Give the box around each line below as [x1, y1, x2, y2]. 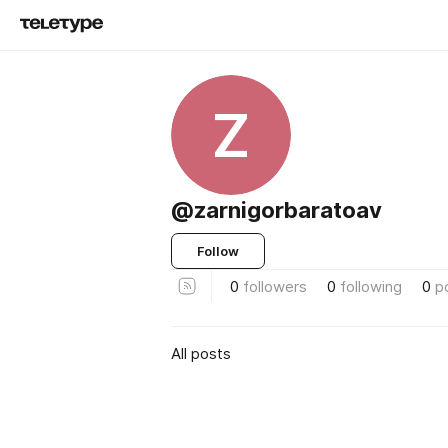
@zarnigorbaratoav [171, 197, 382, 223]
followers [243, 276, 307, 296]
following [340, 276, 402, 296]
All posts [171, 343, 231, 363]
